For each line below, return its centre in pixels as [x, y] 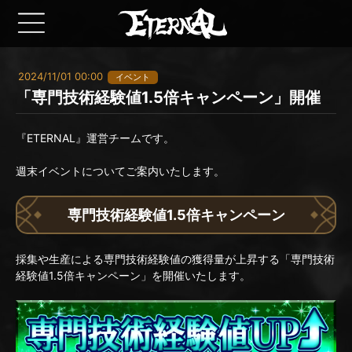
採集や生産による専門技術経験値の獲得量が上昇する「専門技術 [175, 259]
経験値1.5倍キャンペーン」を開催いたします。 [133, 275]
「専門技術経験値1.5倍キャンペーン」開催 [168, 97]
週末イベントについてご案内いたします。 [120, 171]
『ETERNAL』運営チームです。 [95, 138]
